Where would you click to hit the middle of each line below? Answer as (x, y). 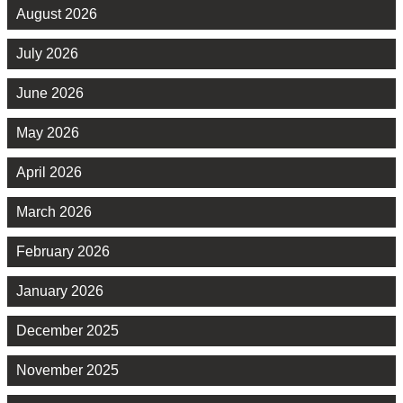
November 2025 (67, 371)
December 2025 (67, 331)
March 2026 (54, 212)
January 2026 (60, 291)
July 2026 (47, 54)
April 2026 (49, 173)
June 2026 (50, 94)
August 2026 (57, 14)
